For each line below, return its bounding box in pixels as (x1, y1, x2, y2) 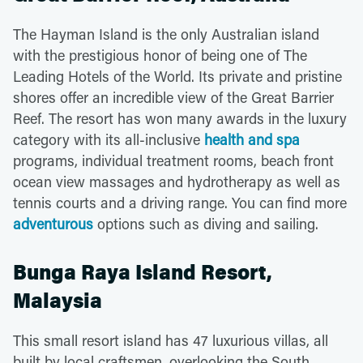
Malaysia (13, 288, 102, 314)
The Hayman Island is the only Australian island (13, 23, 319, 44)
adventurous (13, 213, 93, 233)
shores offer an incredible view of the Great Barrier (13, 87, 334, 107)
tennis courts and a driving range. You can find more (13, 192, 347, 212)
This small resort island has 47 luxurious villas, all (13, 330, 328, 350)
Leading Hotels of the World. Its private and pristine (13, 66, 342, 86)
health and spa (204, 129, 300, 149)
